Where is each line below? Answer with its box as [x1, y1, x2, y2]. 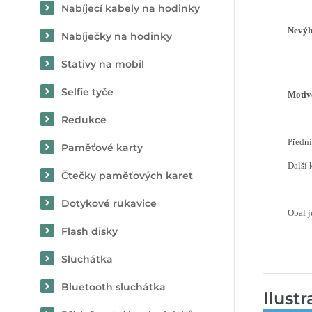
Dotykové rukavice [61, 197, 157, 210]
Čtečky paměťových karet [61, 169, 193, 182]
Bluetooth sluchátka [61, 281, 166, 293]
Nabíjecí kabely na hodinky [61, 2, 200, 15]
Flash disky [61, 225, 118, 237]
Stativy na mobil [61, 58, 144, 70]
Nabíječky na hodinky [61, 30, 172, 42]
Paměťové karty [61, 141, 143, 154]
